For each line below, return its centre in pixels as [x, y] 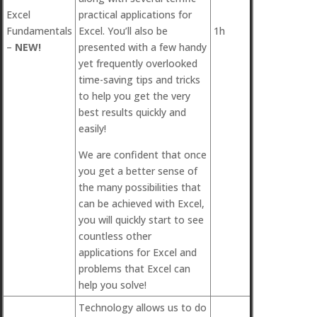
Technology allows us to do [143, 307]
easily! [92, 128]
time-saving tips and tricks [139, 80]
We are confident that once [143, 155]
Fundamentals [39, 31]
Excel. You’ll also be [123, 31]
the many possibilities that [140, 187]
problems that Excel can [134, 269]
